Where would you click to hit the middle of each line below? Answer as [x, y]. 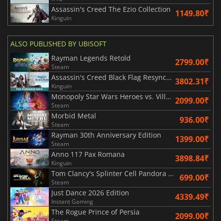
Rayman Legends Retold [91, 58]
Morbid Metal [74, 115]
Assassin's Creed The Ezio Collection [111, 9]
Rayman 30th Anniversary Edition [106, 135]
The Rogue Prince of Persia [95, 212]
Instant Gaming [72, 201]
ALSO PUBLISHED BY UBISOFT [58, 43]
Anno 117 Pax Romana [88, 154]
